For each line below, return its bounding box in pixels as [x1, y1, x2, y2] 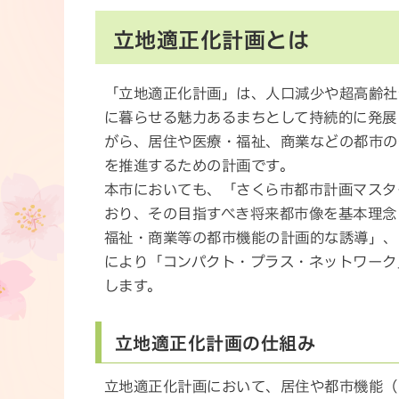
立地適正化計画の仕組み [115, 333, 316, 352]
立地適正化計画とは [113, 29, 310, 51]
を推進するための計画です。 [104, 158, 295, 173]
